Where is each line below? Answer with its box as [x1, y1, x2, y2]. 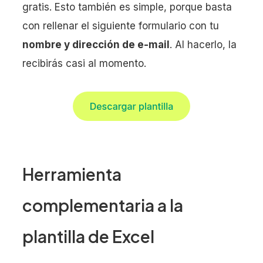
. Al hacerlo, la [170, 39, 237, 51]
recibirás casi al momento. [22, 58, 146, 70]
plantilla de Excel [22, 226, 154, 247]
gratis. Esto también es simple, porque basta [22, 1, 232, 14]
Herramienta [22, 164, 122, 185]
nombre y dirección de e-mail [22, 39, 170, 51]
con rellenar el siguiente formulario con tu [22, 20, 219, 32]
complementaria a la [22, 195, 183, 216]
